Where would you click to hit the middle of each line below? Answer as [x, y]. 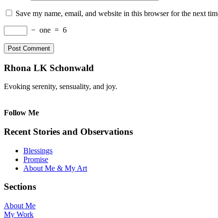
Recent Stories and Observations [68, 131]
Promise [36, 159]
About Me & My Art [55, 168]
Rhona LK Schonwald [49, 68]
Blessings [38, 150]
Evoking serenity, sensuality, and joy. [61, 87]
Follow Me [21, 113]
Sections [20, 187]
